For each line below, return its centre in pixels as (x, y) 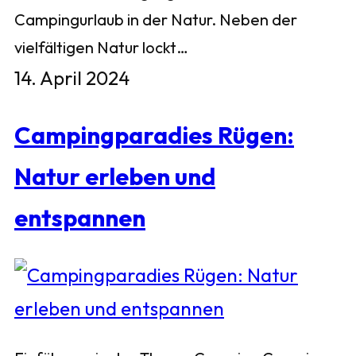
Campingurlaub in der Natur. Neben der (156, 20)
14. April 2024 (72, 78)
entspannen (80, 218)
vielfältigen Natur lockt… (101, 48)
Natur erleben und (115, 177)
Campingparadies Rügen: (154, 135)
